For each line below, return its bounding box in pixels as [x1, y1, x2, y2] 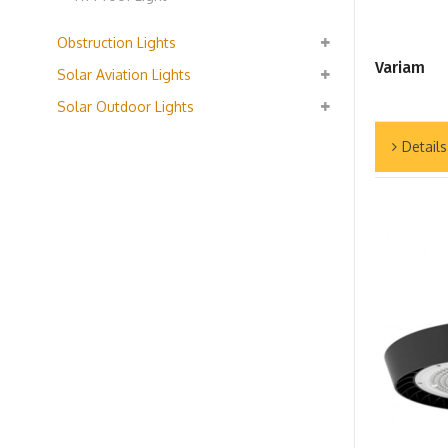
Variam [374, 58, 425, 78]
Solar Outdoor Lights [57, 98, 194, 115]
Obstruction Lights [57, 34, 176, 51]
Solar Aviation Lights [57, 66, 191, 83]
